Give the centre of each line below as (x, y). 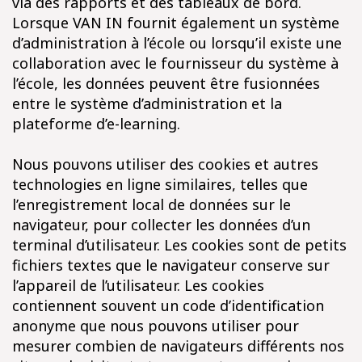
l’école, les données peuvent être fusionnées (166, 83)
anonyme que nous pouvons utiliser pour (156, 326)
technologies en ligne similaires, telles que (160, 184)
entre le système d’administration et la (147, 103)
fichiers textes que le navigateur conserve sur (171, 265)
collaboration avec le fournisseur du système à (175, 63)
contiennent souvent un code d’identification (168, 305)
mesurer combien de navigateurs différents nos (178, 346)
